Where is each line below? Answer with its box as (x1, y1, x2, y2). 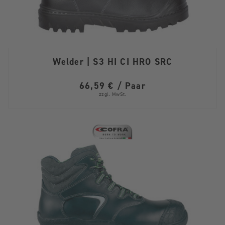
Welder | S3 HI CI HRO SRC (52, 56, 173, 68)
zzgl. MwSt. (98, 91, 127, 97)
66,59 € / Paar (79, 80, 146, 92)
